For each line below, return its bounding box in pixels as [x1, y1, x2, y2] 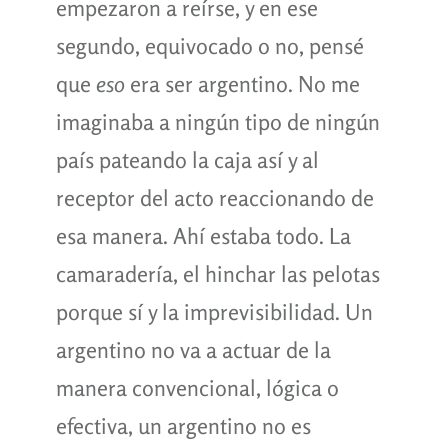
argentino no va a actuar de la [55, 336, 331, 363]
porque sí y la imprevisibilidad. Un [55, 298, 373, 325]
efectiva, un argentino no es [55, 412, 311, 439]
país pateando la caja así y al [55, 146, 319, 173]
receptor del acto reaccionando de [55, 184, 374, 211]
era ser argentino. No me [124, 70, 360, 97]
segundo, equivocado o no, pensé [55, 32, 364, 59]
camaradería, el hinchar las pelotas [55, 260, 380, 287]
